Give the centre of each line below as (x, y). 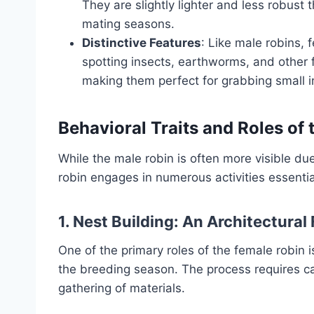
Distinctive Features (142, 43)
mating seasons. (128, 24)
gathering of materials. (122, 288)
